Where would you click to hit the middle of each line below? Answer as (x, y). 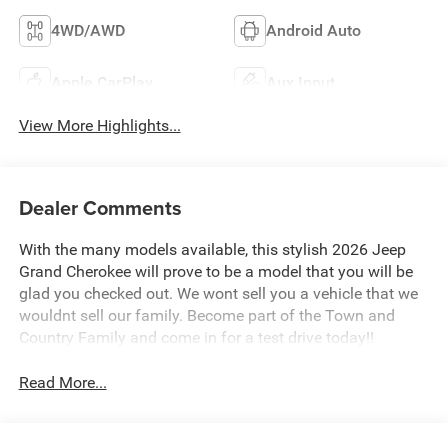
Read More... (62, 382)
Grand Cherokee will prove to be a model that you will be (215, 271)
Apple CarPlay (101, 83)
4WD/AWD (87, 31)
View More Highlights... (99, 126)
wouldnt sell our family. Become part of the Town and (206, 315)
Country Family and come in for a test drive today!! (196, 337)
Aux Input (300, 83)
